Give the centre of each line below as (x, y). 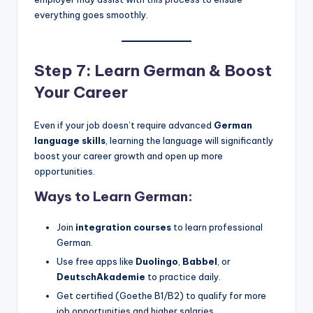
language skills (70, 140)
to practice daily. (183, 276)
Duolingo (157, 261)
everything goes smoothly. (91, 15)
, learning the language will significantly (189, 140)
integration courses (123, 227)
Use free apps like (96, 261)
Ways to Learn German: (114, 196)
